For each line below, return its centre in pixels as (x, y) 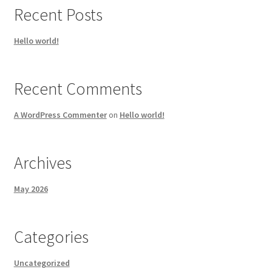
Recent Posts (58, 14)
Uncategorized (42, 263)
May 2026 (31, 189)
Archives (42, 162)
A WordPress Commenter (60, 114)
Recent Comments (78, 88)
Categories (51, 236)
